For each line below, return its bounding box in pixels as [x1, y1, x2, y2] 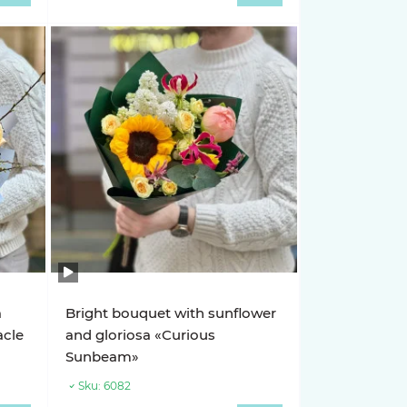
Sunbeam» [65, 348, 140, 365]
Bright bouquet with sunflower [65, 304, 277, 322]
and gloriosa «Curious [65, 326, 216, 343]
